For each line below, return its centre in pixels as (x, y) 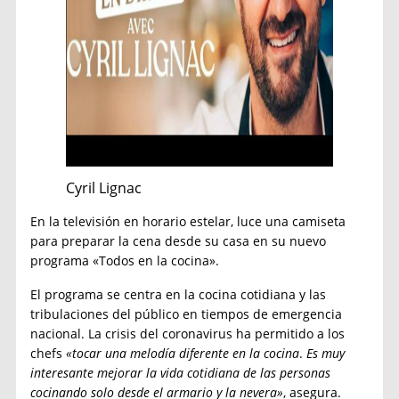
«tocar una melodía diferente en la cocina (181, 353)
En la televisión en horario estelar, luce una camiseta (188, 221)
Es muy (326, 353)
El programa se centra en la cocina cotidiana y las (179, 294)
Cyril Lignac (104, 187)
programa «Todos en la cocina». (125, 260)
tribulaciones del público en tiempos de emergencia (187, 313)
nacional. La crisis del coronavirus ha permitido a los (188, 333)
